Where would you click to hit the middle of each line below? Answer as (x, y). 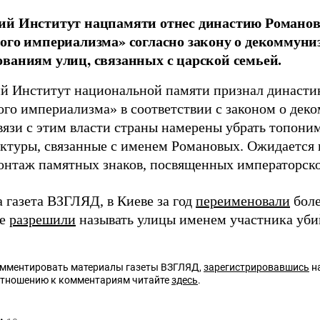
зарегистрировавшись (256, 267)
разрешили (42, 220)
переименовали (243, 201)
